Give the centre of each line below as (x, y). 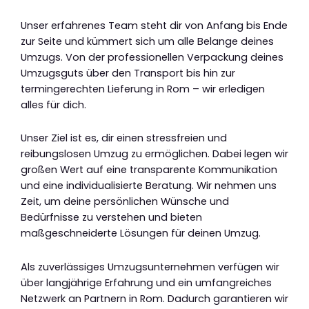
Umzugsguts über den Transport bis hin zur (128, 73)
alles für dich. (53, 104)
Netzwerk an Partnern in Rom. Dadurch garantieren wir (154, 298)
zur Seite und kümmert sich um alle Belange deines (147, 41)
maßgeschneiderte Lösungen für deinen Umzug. (141, 233)
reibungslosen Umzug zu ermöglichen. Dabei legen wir (154, 154)
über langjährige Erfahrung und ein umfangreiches (146, 282)
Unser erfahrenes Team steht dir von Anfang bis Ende (154, 25)
